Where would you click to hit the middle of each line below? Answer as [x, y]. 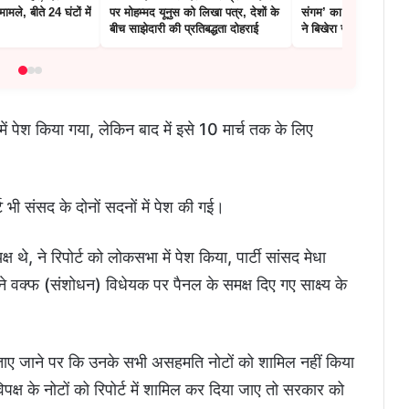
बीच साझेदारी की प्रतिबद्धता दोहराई [184, 29]
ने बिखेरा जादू [330, 29]
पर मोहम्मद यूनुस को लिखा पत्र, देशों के [194, 13]
